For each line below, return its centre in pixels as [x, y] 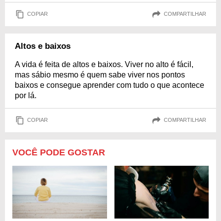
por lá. [26, 95]
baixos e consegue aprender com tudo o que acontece [110, 85]
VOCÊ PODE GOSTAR [59, 152]
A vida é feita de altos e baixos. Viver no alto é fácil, [104, 64]
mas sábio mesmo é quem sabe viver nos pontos [100, 74]
